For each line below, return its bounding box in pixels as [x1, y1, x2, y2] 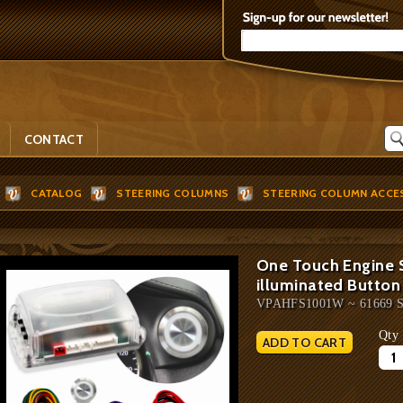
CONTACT [23, 131, 85, 148]
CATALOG [31, 186, 83, 200]
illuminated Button [256, 275, 401, 295]
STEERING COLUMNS [116, 186, 229, 200]
